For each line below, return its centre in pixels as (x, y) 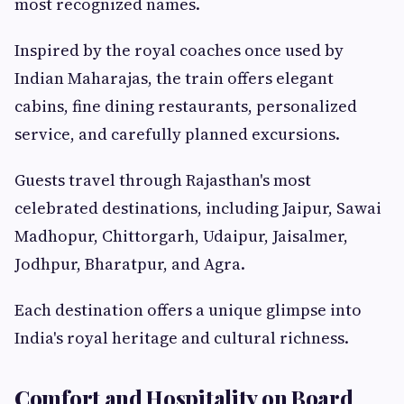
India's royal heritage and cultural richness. (182, 338)
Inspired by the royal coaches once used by (179, 50)
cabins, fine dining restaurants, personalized (186, 106)
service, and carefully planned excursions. (177, 134)
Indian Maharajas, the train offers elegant (174, 78)
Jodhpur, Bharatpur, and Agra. (130, 264)
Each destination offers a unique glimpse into (188, 310)
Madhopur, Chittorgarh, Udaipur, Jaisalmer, (181, 236)
